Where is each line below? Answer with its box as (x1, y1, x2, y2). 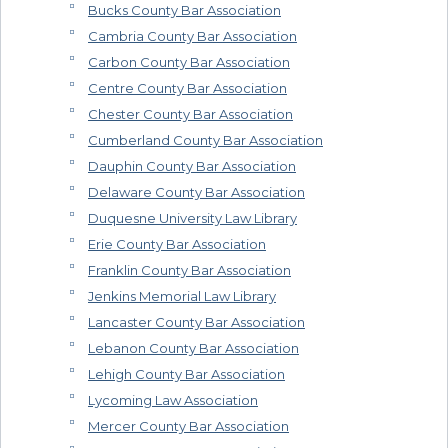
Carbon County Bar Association (88, 54, 290, 71)
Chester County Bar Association (88, 106, 293, 123)
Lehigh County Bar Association (88, 366, 285, 383)
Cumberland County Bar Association (88, 132, 323, 149)
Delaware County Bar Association (88, 184, 305, 201)
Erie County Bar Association (88, 236, 266, 253)
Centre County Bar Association (88, 80, 287, 97)
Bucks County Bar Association (88, 2, 281, 19)
